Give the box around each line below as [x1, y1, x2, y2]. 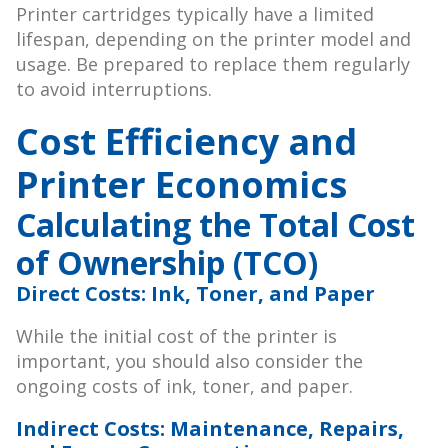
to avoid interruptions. [16, 77, 212, 102]
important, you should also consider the [16, 349, 363, 374]
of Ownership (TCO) [16, 241, 318, 285]
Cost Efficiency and [16, 117, 357, 167]
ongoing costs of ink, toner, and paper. [16, 374, 353, 399]
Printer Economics [16, 160, 347, 210]
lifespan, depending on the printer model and [16, 27, 411, 52]
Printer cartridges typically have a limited [16, 2, 374, 27]
